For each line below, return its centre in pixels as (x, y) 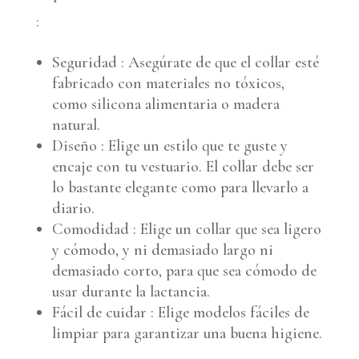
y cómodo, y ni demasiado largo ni (162, 250)
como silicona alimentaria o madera (165, 104)
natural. (76, 125)
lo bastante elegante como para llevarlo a (180, 187)
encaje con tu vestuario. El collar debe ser (183, 166)
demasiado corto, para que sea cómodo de (184, 270)
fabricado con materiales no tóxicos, (168, 83)
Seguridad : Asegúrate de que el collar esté (185, 62)
